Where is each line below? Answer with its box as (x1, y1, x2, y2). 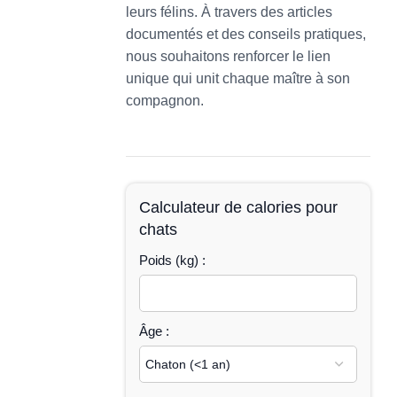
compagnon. (126, 93, 204, 108)
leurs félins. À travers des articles (126, 4, 332, 19)
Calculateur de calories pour (139, 198, 338, 216)
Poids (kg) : (139, 253, 206, 268)
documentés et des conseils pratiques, (126, 27, 366, 42)
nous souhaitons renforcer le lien (126, 49, 331, 64)
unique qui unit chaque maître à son (126, 71, 350, 86)
